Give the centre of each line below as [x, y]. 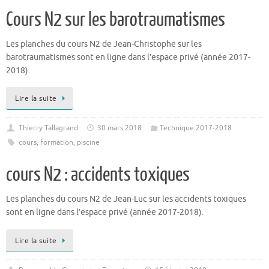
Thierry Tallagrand [48, 128]
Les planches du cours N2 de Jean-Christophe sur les [104, 44]
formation [56, 143]
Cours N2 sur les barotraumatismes [116, 20]
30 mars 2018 [120, 128]
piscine [88, 143]
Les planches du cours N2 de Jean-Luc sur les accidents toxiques [126, 199]
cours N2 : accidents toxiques [98, 175]
